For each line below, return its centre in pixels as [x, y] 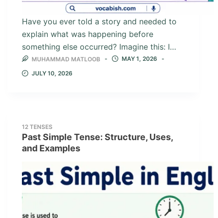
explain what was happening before [88, 34]
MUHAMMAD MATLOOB [66, 59]
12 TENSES [37, 127]
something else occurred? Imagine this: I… [99, 46]
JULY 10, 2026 [52, 73]
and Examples [51, 148]
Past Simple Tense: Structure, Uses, [97, 137]
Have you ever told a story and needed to [99, 21]
